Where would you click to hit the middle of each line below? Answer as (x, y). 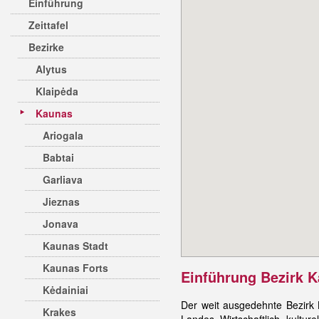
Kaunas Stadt (75, 246)
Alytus (51, 69)
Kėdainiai (66, 290)
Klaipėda (57, 91)
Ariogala (63, 135)
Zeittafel (48, 25)
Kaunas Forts (75, 268)
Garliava (63, 179)
